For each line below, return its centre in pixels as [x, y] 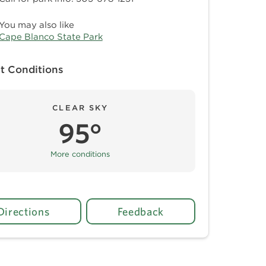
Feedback [140, 211]
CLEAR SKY [80, 108]
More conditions [80, 154]
